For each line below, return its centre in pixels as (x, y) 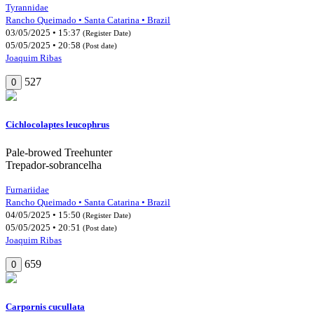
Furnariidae (27, 189)
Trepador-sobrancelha (54, 165)
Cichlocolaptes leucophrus (57, 125)
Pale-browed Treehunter (59, 152)
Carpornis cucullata (45, 306)
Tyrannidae (27, 8)
